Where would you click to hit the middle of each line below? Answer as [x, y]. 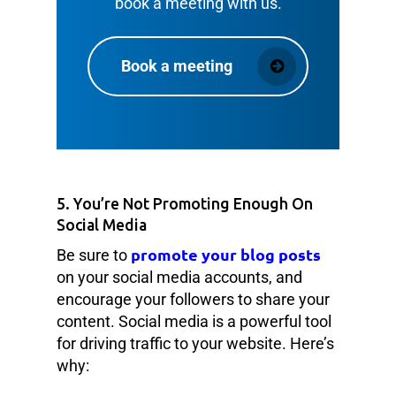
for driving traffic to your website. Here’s [195, 343]
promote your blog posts [226, 254]
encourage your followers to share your [193, 299]
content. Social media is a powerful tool [194, 321]
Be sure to [94, 255]
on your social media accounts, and [179, 277]
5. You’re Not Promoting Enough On [185, 203]
